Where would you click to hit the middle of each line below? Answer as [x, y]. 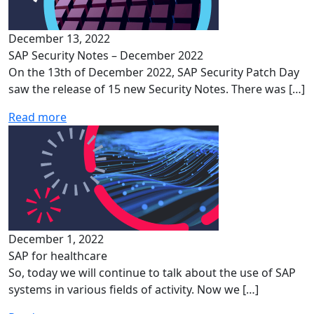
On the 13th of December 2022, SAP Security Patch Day [154, 72]
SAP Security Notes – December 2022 [106, 55]
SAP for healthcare [58, 256]
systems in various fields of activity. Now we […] [134, 289]
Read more [37, 117]
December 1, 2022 [56, 239]
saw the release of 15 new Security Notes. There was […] [157, 89]
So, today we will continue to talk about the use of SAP [152, 273]
